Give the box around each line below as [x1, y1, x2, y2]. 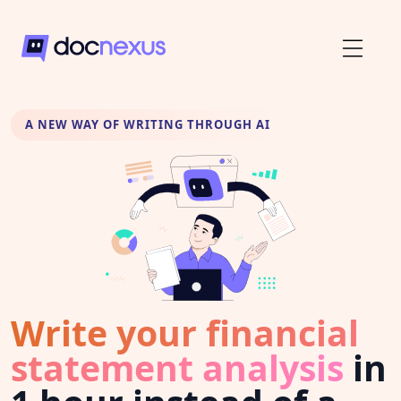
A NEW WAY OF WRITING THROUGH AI [25, 116, 270, 132]
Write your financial [11, 309, 359, 357]
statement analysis [11, 344, 344, 392]
